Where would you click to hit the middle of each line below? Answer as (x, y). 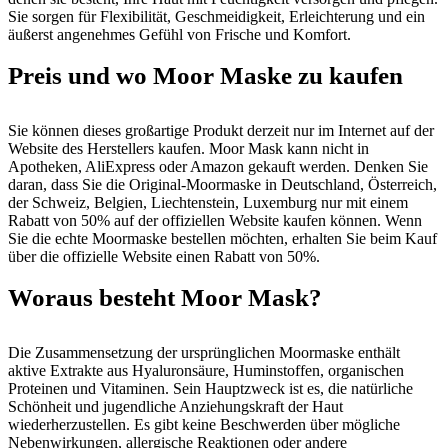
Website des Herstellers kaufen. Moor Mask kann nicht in (188, 148)
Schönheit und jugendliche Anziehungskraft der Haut (175, 406)
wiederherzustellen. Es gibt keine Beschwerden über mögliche (204, 424)
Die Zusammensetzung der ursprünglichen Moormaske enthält (204, 352)
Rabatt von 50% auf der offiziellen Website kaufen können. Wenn (215, 220)
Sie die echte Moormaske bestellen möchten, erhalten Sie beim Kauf (222, 238)
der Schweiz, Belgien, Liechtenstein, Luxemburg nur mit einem (208, 202)
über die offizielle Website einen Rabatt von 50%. (164, 256)
